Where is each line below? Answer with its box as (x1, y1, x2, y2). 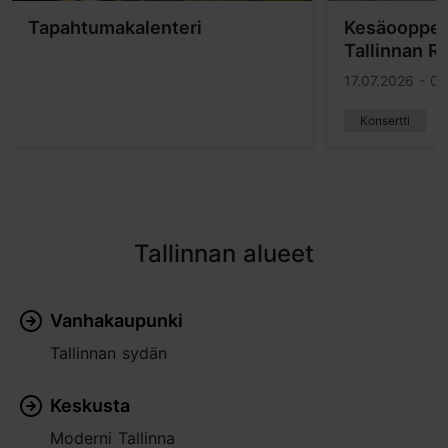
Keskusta (50, 395, 130, 416)
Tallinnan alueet (134, 239, 314, 268)
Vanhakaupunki (50, 310, 183, 331)
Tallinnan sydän (50, 343, 167, 363)
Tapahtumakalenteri (28, 17, 202, 38)
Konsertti (360, 113, 410, 128)
